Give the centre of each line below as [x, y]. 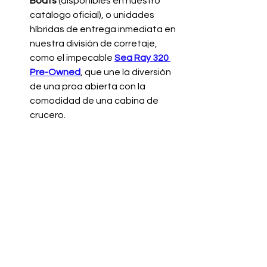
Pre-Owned [55, 72]
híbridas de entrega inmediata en [104, 29]
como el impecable [72, 58]
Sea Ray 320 [142, 58]
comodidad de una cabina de [95, 100]
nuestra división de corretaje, [94, 43]
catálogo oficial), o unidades [93, 15]
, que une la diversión [127, 72]
